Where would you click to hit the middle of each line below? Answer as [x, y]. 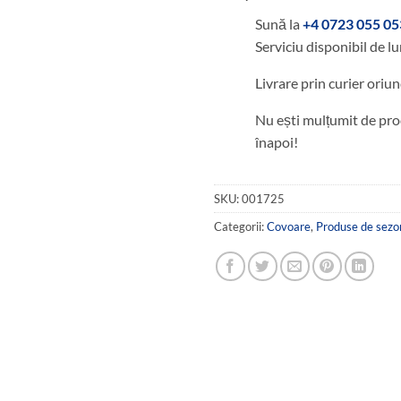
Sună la [279, 24]
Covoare [289, 227]
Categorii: [240, 227]
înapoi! [277, 142]
